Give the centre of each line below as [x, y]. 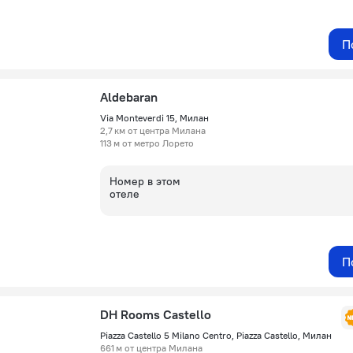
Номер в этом [145, 181]
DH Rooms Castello [156, 314]
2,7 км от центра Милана [153, 130]
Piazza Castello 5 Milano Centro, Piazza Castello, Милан [216, 335]
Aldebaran [129, 97]
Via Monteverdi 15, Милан [154, 118]
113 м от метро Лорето [147, 143]
